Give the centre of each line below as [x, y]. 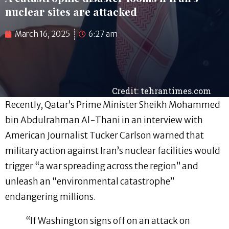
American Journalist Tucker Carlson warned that [105, 136]
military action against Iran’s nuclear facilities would [113, 151]
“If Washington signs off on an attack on [108, 221]
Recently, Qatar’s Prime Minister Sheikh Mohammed [113, 105]
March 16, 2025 [42, 34]
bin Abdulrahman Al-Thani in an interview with [104, 120]
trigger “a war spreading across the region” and [102, 166]
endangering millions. [51, 197]
